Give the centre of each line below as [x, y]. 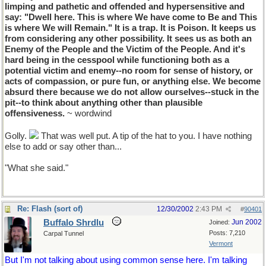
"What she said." [37, 168]
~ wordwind [88, 113]
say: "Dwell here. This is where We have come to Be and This [131, 17]
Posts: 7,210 [227, 233]
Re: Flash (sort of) [50, 209]
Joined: [220, 222]
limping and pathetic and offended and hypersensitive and [125, 7]
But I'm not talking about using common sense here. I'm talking [126, 260]
